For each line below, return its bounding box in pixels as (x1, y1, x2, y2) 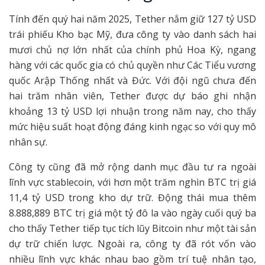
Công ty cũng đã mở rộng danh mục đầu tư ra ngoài (9, 160, 256, 174)
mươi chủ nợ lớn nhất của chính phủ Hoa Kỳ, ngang (9, 43, 256, 57)
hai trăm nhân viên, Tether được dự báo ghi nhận (9, 89, 256, 103)
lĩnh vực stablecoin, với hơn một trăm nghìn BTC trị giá (9, 176, 256, 189)
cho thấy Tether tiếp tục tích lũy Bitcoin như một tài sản (9, 222, 256, 235)
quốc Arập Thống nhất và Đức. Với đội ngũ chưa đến (9, 74, 256, 88)
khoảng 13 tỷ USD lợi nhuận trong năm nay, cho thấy (9, 105, 256, 118)
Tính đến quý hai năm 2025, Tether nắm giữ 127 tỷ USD (9, 12, 256, 26)
